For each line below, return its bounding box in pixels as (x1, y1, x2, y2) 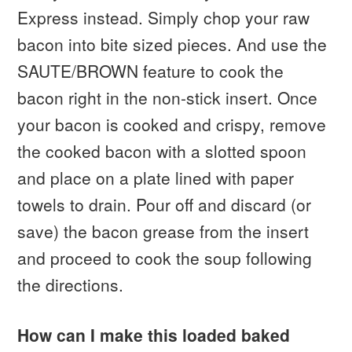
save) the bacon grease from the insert (17, 219, 310, 244)
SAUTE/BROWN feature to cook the (17, 59, 284, 83)
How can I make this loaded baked (17, 323, 291, 347)
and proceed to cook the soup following (17, 246, 313, 270)
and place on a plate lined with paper (17, 166, 295, 190)
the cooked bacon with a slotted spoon (17, 139, 307, 163)
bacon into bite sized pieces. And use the (17, 32, 328, 57)
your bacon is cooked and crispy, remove (17, 112, 327, 137)
